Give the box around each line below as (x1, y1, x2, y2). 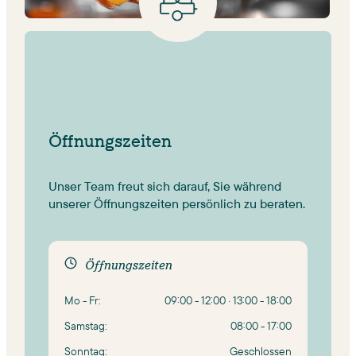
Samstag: (64, 318, 107, 333)
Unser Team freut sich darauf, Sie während (48, 178, 281, 195)
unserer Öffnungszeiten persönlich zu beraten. (48, 195, 305, 212)
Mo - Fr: (64, 292, 101, 308)
